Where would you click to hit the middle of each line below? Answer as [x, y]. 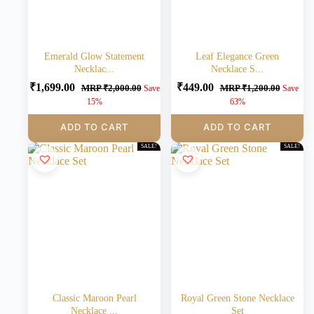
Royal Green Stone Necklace [237, 298]
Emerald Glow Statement [94, 56]
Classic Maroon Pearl [94, 298]
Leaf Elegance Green [237, 56]
